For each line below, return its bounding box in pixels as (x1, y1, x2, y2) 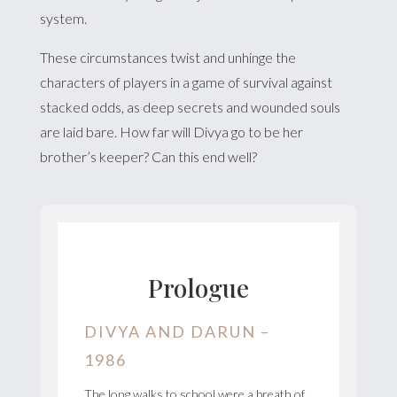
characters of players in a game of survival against (39, 73, 332, 90)
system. (39, 9, 87, 27)
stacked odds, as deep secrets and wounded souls (39, 97, 340, 115)
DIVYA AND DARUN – (83, 321, 270, 341)
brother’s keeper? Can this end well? (39, 147, 257, 165)
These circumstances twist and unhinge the (39, 48, 296, 66)
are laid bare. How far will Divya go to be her (39, 122, 303, 140)
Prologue (147, 270, 249, 304)
